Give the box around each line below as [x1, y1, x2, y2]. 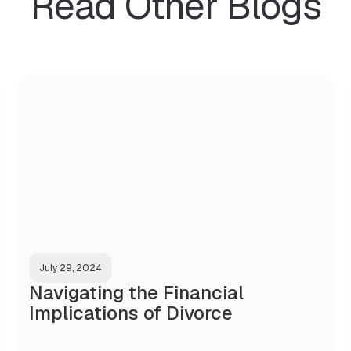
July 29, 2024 [38, 261, 102, 274]
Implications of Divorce [28, 300, 233, 325]
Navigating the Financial [28, 280, 244, 305]
